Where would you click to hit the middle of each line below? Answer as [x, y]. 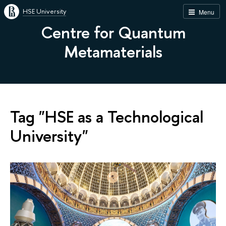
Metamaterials [113, 51]
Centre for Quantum [113, 32]
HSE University [44, 11]
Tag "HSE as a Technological [107, 116]
